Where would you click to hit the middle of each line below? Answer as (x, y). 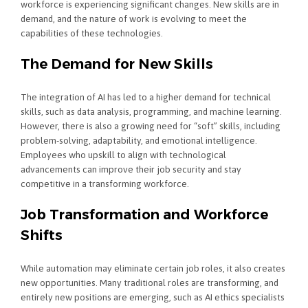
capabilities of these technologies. (92, 33)
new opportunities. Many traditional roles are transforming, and (150, 282)
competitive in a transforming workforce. (105, 183)
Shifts (42, 235)
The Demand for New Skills (117, 64)
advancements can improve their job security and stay (131, 169)
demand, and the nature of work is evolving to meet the (134, 19)
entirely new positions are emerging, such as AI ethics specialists (153, 297)
